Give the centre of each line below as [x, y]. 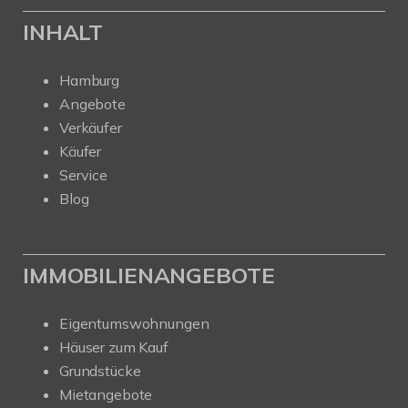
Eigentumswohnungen [134, 323]
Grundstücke [100, 370]
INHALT [63, 31]
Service [83, 174]
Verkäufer [91, 127]
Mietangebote [106, 394]
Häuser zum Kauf [114, 347]
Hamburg [89, 80]
